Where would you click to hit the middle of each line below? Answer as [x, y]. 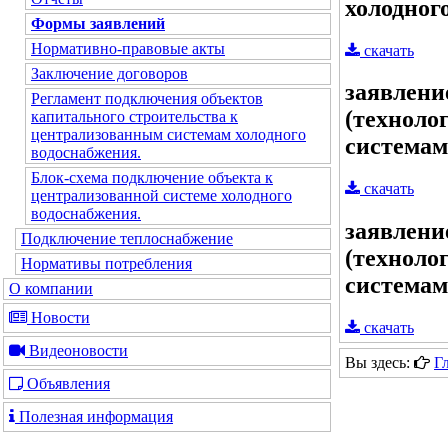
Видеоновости [76, 350]
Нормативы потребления [106, 263]
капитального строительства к [134, 116]
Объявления [66, 383]
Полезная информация [94, 416]
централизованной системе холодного [161, 195]
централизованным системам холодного [168, 134]
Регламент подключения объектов [147, 98]
